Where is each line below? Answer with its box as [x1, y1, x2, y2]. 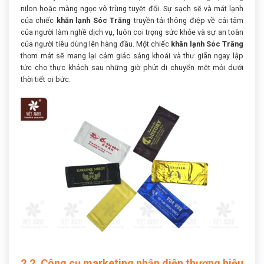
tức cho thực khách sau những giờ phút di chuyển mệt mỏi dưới [21, 63, 243, 72]
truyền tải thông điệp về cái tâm [131, 16, 244, 25]
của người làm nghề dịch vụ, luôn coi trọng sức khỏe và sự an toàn [21, 28, 243, 37]
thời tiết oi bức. [21, 75, 71, 84]
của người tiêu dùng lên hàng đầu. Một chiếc [21, 39, 171, 49]
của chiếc [21, 16, 57, 25]
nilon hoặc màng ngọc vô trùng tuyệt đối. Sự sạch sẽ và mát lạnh [21, 4, 243, 14]
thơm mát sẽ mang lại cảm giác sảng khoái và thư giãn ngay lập [21, 51, 243, 61]
